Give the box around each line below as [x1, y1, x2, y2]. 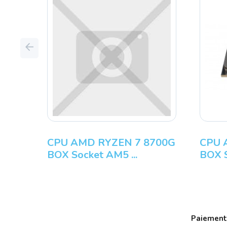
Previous [33, 42, 63, 53]
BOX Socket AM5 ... [47, 148, 138, 162]
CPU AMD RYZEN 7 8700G [47, 136, 176, 150]
